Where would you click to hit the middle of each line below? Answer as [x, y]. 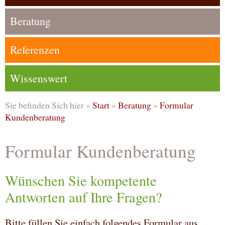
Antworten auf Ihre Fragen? [84, 197]
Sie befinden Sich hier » [49, 105]
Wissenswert [39, 78]
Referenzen [35, 50]
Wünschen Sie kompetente [81, 181]
